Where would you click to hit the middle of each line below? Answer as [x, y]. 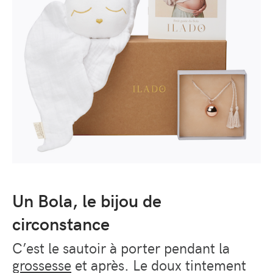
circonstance [61, 223]
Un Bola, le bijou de [87, 200]
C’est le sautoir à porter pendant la [121, 247]
